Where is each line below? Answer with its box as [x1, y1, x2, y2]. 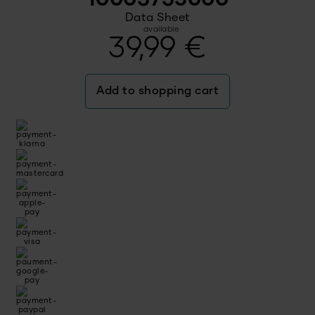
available [143, 25, 179, 34]
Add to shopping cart [96, 85, 219, 97]
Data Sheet [124, 12, 191, 24]
